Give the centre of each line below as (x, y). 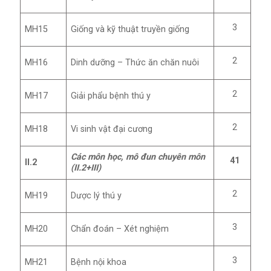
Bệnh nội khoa (99, 263)
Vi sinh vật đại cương (112, 129)
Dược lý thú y (96, 196)
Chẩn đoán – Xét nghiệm (120, 229)
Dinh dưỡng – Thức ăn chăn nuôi (135, 63)
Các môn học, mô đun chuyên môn (138, 157)
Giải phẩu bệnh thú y (111, 96)
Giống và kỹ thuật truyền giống (130, 30)
